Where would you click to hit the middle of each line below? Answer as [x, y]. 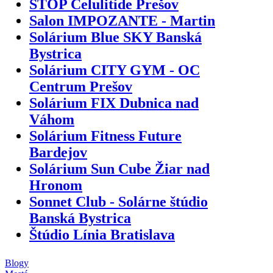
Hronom [56, 185]
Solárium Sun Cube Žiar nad [119, 168]
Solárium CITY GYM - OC [115, 70]
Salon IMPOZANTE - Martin [122, 20]
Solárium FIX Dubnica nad [114, 103]
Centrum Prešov [81, 86]
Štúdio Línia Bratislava [102, 234]
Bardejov [58, 152]
